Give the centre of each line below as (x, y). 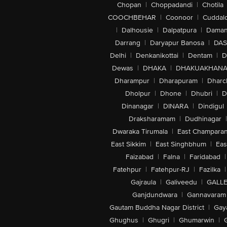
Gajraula (143, 182)
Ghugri (158, 220)
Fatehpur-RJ (170, 169)
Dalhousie (137, 30)
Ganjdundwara (155, 195)
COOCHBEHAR (132, 17)
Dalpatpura (180, 30)
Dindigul (211, 106)
